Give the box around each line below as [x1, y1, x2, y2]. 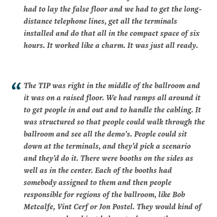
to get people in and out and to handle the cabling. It [24, 103, 201, 115]
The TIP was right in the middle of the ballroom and [24, 79, 200, 91]
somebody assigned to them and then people [24, 176, 171, 187]
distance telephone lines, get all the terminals [24, 15, 177, 27]
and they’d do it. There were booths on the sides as [24, 152, 193, 163]
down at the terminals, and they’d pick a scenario [24, 139, 191, 151]
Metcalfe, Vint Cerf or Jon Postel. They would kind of [24, 200, 201, 212]
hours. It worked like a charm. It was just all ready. [24, 39, 198, 51]
